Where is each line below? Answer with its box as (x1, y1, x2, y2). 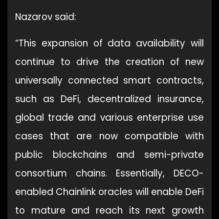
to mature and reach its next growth (15, 203, 204, 217)
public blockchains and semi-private (15, 148, 204, 161)
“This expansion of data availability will (15, 36, 204, 50)
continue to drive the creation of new (15, 55, 204, 68)
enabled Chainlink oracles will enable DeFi (15, 185, 204, 198)
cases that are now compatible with (15, 129, 204, 143)
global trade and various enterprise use (15, 110, 204, 124)
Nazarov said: (15, 10, 76, 23)
